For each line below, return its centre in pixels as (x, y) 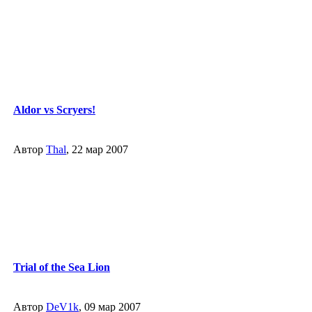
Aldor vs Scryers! (54, 109)
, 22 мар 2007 (97, 149)
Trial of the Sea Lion (62, 267)
